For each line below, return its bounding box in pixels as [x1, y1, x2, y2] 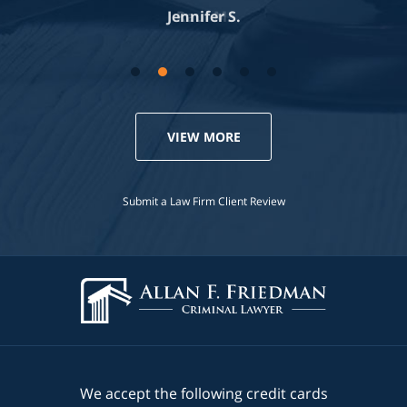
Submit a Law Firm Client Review [122, 193, 285, 209]
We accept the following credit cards [79, 382, 328, 403]
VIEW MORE [166, 127, 241, 145]
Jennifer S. [166, 5, 241, 26]
